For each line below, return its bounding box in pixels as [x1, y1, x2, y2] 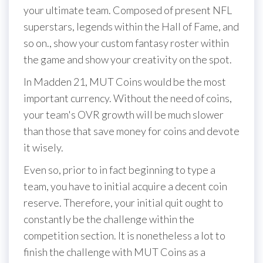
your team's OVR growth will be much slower [23, 108, 224, 121]
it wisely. [23, 141, 63, 154]
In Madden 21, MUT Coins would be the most [23, 75, 226, 88]
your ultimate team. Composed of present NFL [23, 4, 232, 16]
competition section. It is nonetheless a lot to [23, 229, 225, 242]
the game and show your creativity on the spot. [23, 53, 232, 66]
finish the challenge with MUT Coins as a [23, 245, 205, 258]
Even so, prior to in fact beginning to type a [23, 163, 215, 176]
